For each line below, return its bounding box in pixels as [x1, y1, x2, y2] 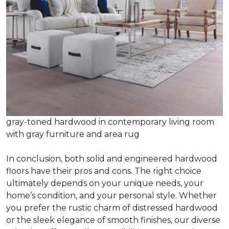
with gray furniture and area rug [6, 129, 140, 139]
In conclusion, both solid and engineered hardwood [6, 153, 217, 164]
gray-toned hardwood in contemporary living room [6, 117, 214, 127]
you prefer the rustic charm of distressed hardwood [6, 202, 218, 213]
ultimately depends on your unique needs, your [6, 178, 203, 188]
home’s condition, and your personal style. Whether [6, 190, 217, 200]
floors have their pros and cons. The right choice [6, 166, 201, 176]
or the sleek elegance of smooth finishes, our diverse [6, 215, 220, 225]
